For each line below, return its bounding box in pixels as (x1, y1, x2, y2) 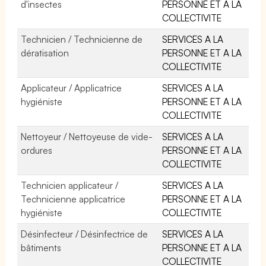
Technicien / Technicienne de (21, 33, 143, 45)
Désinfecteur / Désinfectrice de (21, 227, 148, 240)
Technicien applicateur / (21, 179, 119, 191)
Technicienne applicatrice (21, 192, 126, 205)
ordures (21, 144, 52, 156)
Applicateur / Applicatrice (21, 81, 122, 94)
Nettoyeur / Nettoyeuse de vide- (21, 130, 153, 142)
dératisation (21, 46, 69, 59)
